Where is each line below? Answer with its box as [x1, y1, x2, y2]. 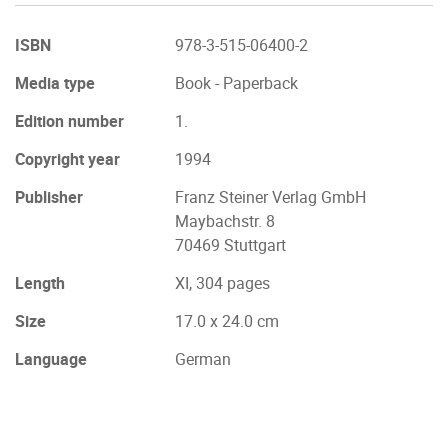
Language [15, 348, 87, 370]
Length [15, 272, 65, 294]
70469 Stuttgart [175, 234, 286, 256]
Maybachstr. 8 [175, 210, 275, 232]
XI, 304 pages [175, 272, 270, 294]
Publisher [15, 186, 83, 208]
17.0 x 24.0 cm [175, 310, 279, 332]
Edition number [15, 110, 124, 132]
